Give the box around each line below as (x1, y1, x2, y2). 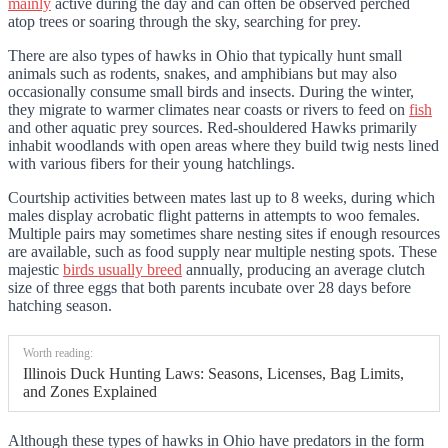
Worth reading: (23, 345, 93, 360)
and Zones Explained (23, 382, 157, 400)
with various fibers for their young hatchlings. (8, 154, 299, 172)
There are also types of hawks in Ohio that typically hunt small (8, 46, 402, 64)
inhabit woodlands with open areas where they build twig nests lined (8, 136, 439, 154)
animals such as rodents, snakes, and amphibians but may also (8, 64, 397, 82)
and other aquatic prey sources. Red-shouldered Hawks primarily (8, 118, 417, 136)
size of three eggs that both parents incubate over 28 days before (8, 278, 411, 296)
